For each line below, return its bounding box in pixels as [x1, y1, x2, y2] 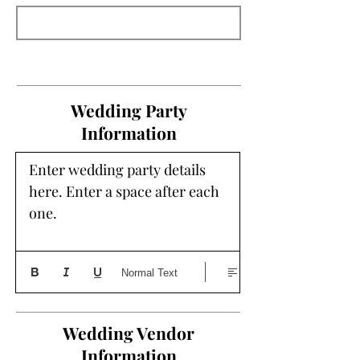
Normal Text [121, 266, 178, 279]
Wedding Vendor [63, 321, 194, 344]
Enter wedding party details [29, 160, 206, 179]
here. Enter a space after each [29, 182, 219, 201]
